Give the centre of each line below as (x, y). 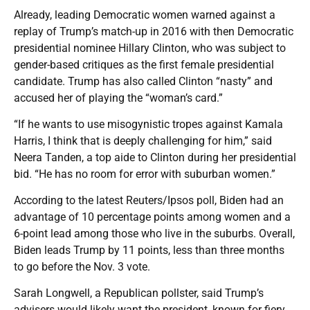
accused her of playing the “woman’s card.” (118, 98)
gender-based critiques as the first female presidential (144, 64)
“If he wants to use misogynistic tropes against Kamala (148, 124)
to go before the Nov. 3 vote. (82, 266)
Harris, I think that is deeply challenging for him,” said (143, 140)
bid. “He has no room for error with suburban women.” (145, 174)
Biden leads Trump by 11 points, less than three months (149, 250)
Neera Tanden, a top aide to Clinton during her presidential (155, 157)
